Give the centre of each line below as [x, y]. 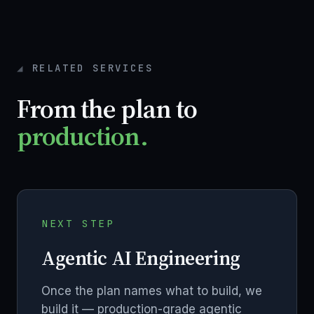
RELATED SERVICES [93, 68]
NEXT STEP [78, 224]
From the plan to [107, 109]
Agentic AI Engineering [141, 258]
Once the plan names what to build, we [152, 291]
